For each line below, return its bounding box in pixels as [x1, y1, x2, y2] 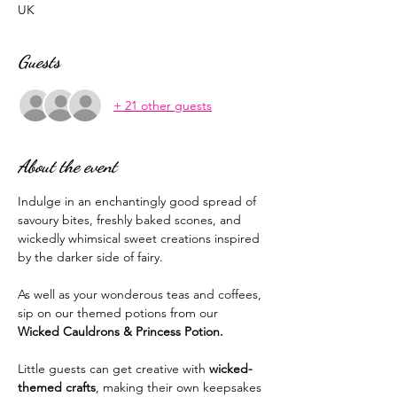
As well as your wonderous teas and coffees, [18, 286, 265, 303]
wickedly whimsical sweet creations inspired [18, 230, 263, 247]
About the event [18, 156, 117, 178]
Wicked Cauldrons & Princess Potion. [18, 323, 227, 340]
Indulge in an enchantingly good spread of [18, 193, 260, 210]
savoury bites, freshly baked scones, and [18, 212, 245, 229]
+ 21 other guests [113, 97, 212, 113]
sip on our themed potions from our [18, 305, 222, 322]
